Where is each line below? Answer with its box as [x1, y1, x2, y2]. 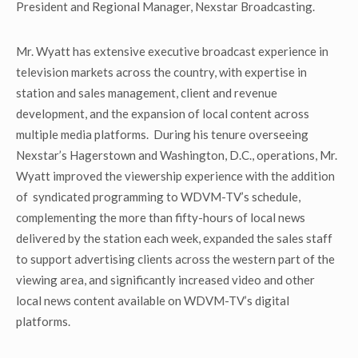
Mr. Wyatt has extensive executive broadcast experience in [16, 44, 328, 58]
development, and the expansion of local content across [16, 106, 309, 121]
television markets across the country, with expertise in [16, 65, 307, 79]
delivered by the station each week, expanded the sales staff [16, 231, 332, 245]
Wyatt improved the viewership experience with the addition [16, 169, 335, 183]
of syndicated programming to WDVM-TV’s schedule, [16, 189, 300, 204]
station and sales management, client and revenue [16, 86, 277, 100]
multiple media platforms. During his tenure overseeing [16, 127, 308, 141]
